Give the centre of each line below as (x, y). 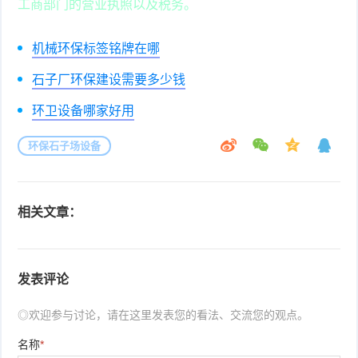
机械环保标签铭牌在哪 (96, 48)
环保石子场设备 (65, 145)
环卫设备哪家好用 (84, 110)
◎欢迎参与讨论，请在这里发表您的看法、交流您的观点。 (163, 314)
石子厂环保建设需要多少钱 (109, 79)
